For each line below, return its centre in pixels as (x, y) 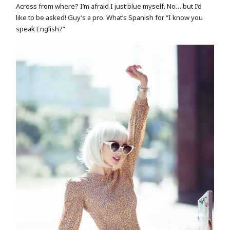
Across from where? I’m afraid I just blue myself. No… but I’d (109, 6)
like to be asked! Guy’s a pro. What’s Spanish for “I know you (110, 17)
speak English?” (41, 28)
